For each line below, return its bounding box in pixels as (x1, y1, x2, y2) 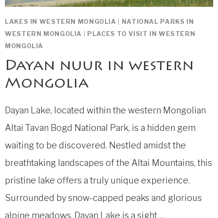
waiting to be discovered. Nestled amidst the (5, 140, 186, 151)
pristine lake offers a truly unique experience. (5, 175, 190, 186)
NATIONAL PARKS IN (121, 18, 194, 25)
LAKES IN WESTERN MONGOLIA (5, 18, 116, 25)
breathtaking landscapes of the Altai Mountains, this (5, 158, 212, 168)
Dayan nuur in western (5, 59, 194, 74)
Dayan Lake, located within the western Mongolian (5, 105, 206, 116)
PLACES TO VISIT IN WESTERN (87, 30, 196, 37)
